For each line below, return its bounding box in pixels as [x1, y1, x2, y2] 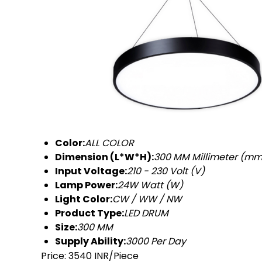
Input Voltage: [55, 164, 127, 178]
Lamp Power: [55, 178, 118, 192]
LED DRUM [124, 206, 168, 220]
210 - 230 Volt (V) [127, 164, 205, 178]
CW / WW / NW [112, 192, 182, 206]
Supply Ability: [55, 235, 126, 249]
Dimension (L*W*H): [55, 150, 154, 164]
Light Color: [55, 192, 112, 206]
